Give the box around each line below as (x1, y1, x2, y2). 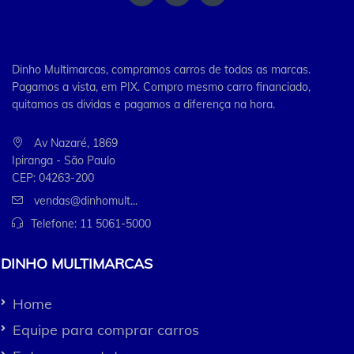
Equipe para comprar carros (13, 321, 199, 340)
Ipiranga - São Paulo (12, 153, 115, 168)
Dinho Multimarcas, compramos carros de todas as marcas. (12, 62, 311, 77)
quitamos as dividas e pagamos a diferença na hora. (12, 97, 275, 112)
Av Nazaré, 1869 (31, 136, 118, 151)
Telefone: (31, 217, 80, 232)
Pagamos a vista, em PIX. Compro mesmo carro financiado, (12, 80, 311, 95)
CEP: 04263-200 (12, 171, 94, 186)
